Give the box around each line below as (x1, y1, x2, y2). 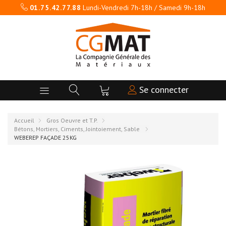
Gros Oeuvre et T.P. (46, 117, 98, 124)
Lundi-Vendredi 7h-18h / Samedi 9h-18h (81, 3, 206, 12)
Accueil (14, 117, 34, 124)
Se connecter (137, 84, 189, 95)
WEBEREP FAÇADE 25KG (14, 134, 77, 141)
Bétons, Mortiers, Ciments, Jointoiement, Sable (14, 125, 141, 133)
